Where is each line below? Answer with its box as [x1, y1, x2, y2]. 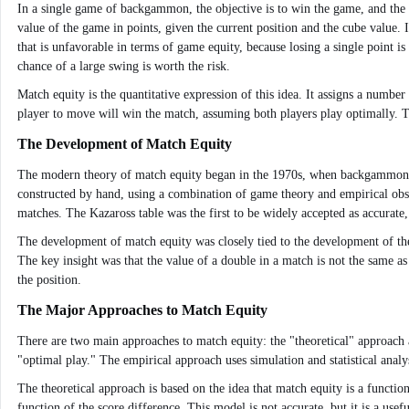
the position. [17, 273, 81, 287]
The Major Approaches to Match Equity [17, 302, 267, 318]
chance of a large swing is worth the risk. [17, 59, 230, 73]
